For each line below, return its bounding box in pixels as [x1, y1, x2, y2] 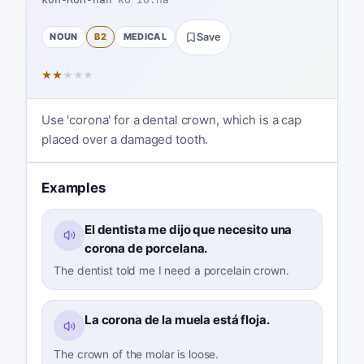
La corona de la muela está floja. [84, 312, 270, 328]
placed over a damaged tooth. [41, 132, 209, 148]
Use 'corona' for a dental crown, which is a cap [41, 112, 301, 128]
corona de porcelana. [84, 240, 208, 257]
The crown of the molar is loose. [54, 347, 219, 361]
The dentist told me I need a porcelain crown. [54, 263, 289, 277]
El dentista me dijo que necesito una [84, 222, 292, 238]
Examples [41, 180, 106, 197]
